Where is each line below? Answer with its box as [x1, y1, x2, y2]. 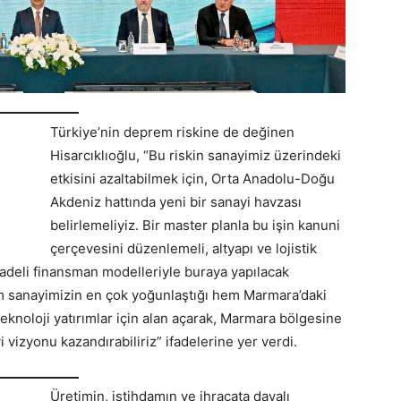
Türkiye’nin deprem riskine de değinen [50, 123, 294, 141]
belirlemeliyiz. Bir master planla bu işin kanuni [50, 216, 340, 234]
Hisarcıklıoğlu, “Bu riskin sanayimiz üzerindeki [50, 146, 341, 164]
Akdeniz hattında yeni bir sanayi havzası [50, 192, 302, 210]
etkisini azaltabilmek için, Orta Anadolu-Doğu [50, 169, 335, 187]
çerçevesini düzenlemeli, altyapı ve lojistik [50, 239, 317, 257]
